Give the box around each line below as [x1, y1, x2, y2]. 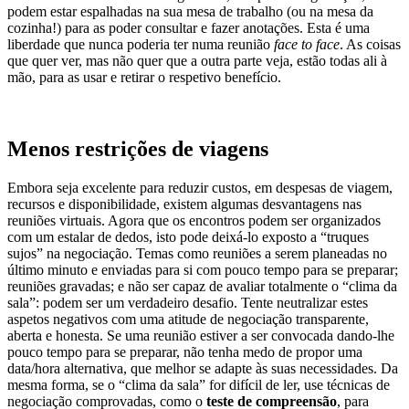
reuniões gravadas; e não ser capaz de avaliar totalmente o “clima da [7, 278, 397, 294]
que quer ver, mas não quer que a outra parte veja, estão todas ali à [7, 53, 387, 69]
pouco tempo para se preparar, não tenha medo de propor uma [7, 343, 362, 360]
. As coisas [340, 37, 401, 53]
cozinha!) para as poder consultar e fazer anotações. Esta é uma [7, 20, 370, 37]
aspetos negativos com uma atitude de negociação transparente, [7, 310, 369, 327]
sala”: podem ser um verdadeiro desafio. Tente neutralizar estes [7, 294, 368, 310]
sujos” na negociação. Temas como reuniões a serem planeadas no [7, 245, 387, 261]
